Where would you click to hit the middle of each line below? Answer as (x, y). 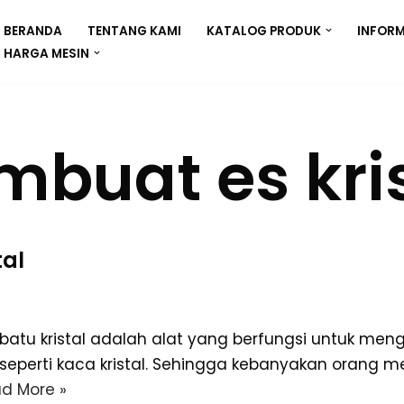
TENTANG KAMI (134, 31)
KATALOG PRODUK (264, 31)
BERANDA (33, 31)
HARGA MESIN (46, 53)
